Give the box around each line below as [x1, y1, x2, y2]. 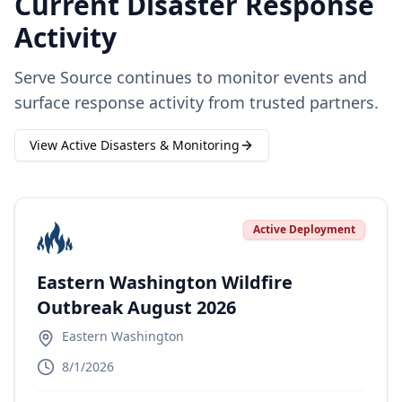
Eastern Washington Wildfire [37, 270, 293, 294]
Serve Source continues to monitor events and [14, 66, 367, 88]
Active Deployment [253, 222, 355, 237]
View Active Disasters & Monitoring [30, 136, 240, 153]
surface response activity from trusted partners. [14, 92, 379, 113]
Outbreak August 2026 [37, 295, 236, 319]
